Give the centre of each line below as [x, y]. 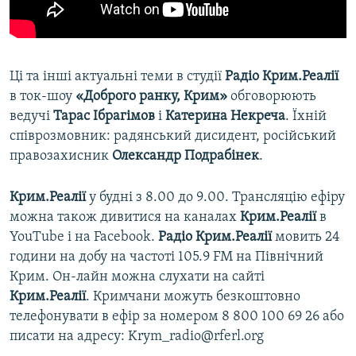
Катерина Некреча [225, 117]
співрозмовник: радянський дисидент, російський [173, 137]
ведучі [31, 117]
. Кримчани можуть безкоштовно [193, 297]
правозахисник [61, 157]
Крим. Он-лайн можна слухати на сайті [137, 277]
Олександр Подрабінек [186, 157]
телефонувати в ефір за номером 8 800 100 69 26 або [177, 317]
